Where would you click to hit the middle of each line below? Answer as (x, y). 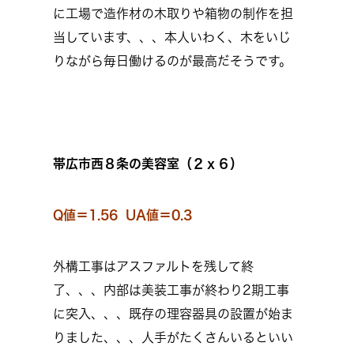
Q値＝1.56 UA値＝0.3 (122, 215)
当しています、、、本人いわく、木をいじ (172, 37)
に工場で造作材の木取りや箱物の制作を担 (173, 13)
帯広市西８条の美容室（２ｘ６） (148, 164)
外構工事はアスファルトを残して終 (153, 266)
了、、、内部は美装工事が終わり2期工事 (171, 290)
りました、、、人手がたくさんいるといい (173, 337)
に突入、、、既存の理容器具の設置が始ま (173, 314)
